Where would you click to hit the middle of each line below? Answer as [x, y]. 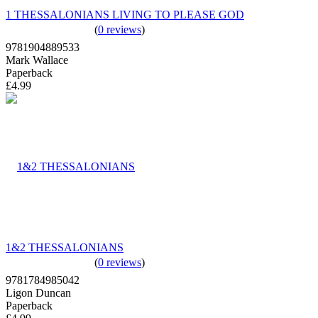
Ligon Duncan [38, 292]
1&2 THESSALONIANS [65, 247]
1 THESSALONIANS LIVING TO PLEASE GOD [125, 14]
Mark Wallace [37, 60]
